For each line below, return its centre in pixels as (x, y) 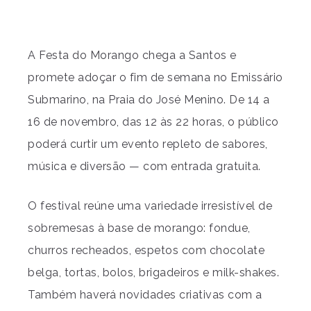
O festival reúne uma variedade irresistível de (150, 206)
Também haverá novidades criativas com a (145, 295)
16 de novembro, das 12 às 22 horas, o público (153, 122)
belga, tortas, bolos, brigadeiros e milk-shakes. (153, 272)
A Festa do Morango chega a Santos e (132, 55)
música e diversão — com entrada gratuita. (144, 166)
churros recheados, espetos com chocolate (146, 250)
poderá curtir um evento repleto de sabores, (148, 144)
